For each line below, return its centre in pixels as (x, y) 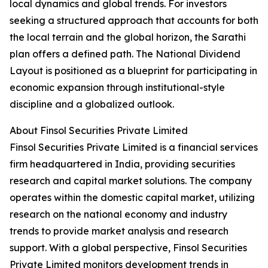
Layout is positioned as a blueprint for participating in (133, 71)
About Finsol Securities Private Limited (99, 131)
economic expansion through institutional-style (117, 88)
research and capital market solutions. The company (131, 181)
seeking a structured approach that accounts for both (134, 21)
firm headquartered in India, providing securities (122, 164)
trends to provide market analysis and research (119, 231)
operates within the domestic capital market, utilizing (132, 198)
